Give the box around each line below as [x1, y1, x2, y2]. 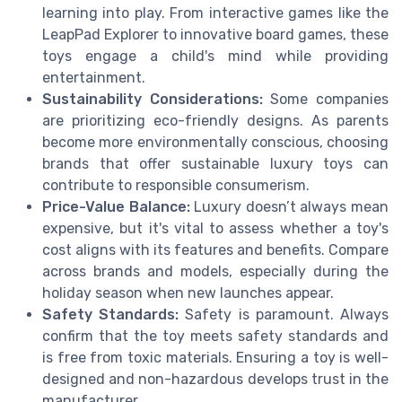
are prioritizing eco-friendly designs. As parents [42, 112, 389, 130]
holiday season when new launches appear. [42, 284, 334, 302]
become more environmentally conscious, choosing [42, 134, 389, 152]
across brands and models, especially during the [42, 263, 389, 281]
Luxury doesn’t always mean [189, 198, 389, 216]
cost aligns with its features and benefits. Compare [42, 241, 389, 259]
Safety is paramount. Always [179, 306, 389, 324]
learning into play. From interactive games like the [42, 4, 389, 22]
